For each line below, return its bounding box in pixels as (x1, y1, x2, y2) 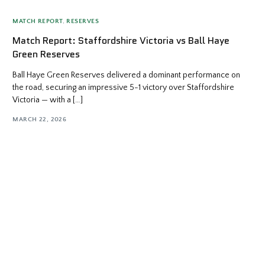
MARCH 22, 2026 (12, 115, 67, 123)
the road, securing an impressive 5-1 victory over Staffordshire (12, 83, 235, 93)
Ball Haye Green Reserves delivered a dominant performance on (12, 70, 241, 80)
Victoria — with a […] (12, 95, 83, 105)
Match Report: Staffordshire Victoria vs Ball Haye (12, 34, 230, 48)
